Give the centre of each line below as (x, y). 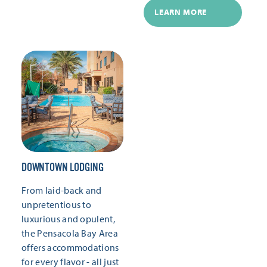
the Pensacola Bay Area (70, 233)
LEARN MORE (181, 12)
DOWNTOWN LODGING (63, 167)
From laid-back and (62, 190)
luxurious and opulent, (69, 219)
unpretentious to (57, 205)
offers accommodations (70, 248)
